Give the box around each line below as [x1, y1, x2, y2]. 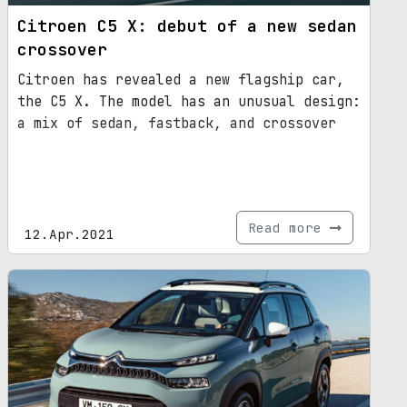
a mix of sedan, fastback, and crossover [17, 114, 336, 134]
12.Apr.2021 [25, 225, 114, 243]
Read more [248, 219, 330, 237]
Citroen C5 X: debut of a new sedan [17, 15, 357, 37]
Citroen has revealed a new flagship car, [17, 71, 344, 90]
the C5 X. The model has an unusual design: [17, 93, 361, 112]
